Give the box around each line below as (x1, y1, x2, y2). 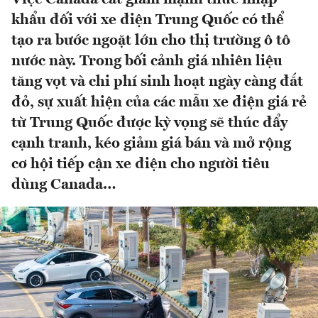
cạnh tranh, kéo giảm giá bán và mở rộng (11, 136, 291, 152)
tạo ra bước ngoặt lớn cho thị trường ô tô (11, 33, 290, 49)
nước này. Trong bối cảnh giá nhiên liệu (11, 54, 283, 70)
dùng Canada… (11, 177, 116, 193)
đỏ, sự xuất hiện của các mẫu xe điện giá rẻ (11, 95, 307, 111)
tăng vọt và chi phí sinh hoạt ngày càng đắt (11, 75, 303, 90)
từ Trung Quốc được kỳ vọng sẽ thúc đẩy (11, 116, 287, 131)
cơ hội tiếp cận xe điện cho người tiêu (11, 157, 270, 172)
